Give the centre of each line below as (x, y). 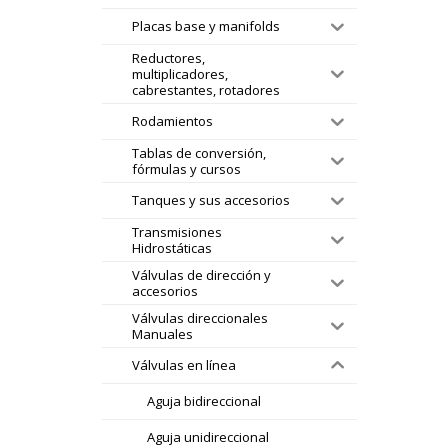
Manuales (162, 333)
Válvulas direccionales (200, 317)
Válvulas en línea (184, 365)
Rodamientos (172, 121)
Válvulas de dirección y (201, 274)
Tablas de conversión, (199, 152)
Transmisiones (177, 231)
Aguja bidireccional (204, 401)
